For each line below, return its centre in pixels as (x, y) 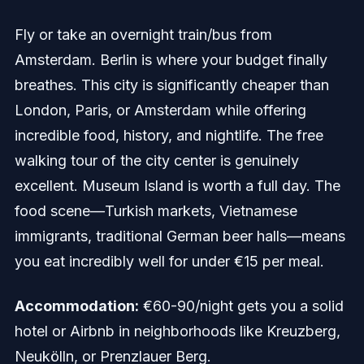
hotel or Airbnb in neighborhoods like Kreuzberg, (177, 331)
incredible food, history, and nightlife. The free (169, 136)
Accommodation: (76, 306)
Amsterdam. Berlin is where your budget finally (171, 60)
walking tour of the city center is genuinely (156, 161)
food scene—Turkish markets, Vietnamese (156, 211)
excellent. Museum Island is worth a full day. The (177, 186)
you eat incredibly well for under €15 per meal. (169, 262)
